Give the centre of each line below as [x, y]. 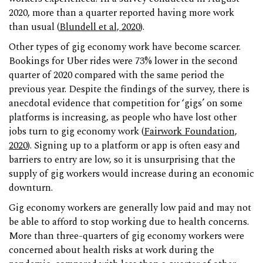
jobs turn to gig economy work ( [76, 131]
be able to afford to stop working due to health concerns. [129, 222]
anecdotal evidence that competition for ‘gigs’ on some [126, 103]
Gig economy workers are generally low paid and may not [130, 208]
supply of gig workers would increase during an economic [131, 174]
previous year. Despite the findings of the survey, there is [129, 89]
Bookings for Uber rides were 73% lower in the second [123, 61]
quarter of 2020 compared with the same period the [117, 75]
